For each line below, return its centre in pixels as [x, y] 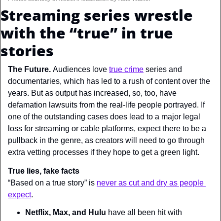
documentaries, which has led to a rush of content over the [109, 81]
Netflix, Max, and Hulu [66, 212]
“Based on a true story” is [52, 183]
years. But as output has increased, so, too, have [92, 93]
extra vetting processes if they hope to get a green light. [104, 152]
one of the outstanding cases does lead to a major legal [104, 116]
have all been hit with [144, 212]
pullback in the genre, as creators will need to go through [106, 140]
